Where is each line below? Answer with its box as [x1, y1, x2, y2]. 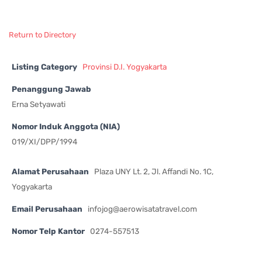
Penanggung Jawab [12, 84, 91, 94]
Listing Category [12, 61, 77, 71]
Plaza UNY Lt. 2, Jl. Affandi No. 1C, [94, 166, 213, 176]
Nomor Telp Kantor [12, 226, 85, 236]
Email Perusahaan [12, 204, 82, 213]
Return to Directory [9, 30, 76, 39]
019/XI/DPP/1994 [12, 136, 77, 146]
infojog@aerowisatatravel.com [88, 204, 197, 213]
